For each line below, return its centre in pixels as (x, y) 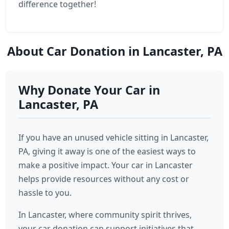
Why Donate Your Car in (89, 90)
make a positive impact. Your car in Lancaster (106, 165)
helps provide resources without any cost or (104, 179)
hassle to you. (45, 193)
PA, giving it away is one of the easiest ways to (107, 151)
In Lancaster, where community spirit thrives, (105, 215)
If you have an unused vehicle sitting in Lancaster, (113, 138)
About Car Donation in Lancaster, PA (114, 51)
